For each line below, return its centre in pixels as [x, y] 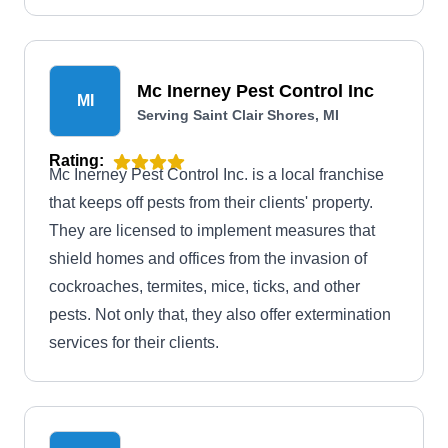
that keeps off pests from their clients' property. [211, 202]
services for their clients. [134, 342]
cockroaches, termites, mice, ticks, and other [204, 286]
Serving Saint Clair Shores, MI [238, 115]
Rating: [76, 160]
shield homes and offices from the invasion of [208, 258]
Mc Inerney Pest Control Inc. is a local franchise [216, 174]
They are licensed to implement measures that [212, 230]
